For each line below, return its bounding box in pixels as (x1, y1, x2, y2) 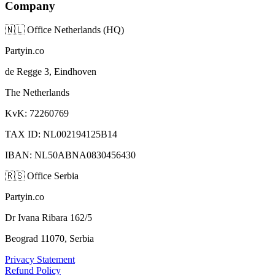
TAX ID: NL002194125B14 (5, 128, 117, 139)
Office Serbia (25, 170, 79, 181)
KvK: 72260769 (5, 107, 69, 118)
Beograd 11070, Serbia (5, 233, 94, 244)
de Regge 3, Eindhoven (5, 66, 96, 77)
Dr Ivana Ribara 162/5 (5, 212, 92, 223)
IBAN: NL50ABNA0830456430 (5, 149, 136, 160)
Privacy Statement (5, 254, 75, 265)
